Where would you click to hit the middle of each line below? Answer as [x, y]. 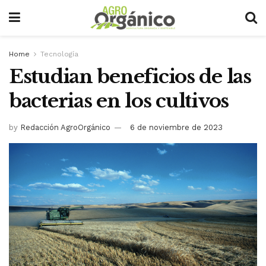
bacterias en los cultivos [119, 101]
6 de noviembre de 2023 [176, 127]
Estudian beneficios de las [130, 77]
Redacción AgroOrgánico [65, 127]
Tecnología [59, 54]
